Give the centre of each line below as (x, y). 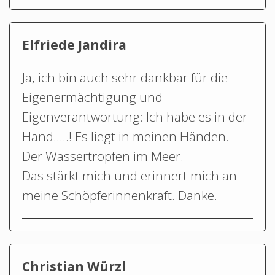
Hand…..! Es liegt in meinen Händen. (126, 136)
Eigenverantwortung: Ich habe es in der (135, 116)
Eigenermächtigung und (92, 97)
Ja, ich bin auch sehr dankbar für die (125, 77)
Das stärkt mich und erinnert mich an (130, 175)
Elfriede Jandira (74, 45)
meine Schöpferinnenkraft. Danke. (120, 195)
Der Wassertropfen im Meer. (103, 156)
